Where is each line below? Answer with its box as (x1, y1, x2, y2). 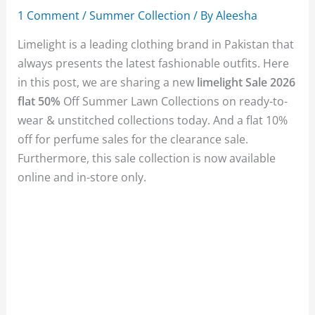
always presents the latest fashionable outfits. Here (18, 55, 290, 72)
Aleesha (216, 7, 258, 24)
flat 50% (18, 93, 64, 110)
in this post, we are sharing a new (18, 74, 198, 91)
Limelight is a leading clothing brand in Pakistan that (18, 36, 295, 53)
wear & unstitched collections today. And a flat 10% (18, 112, 288, 129)
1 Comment (18, 7, 80, 24)
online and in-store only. (18, 169, 147, 186)
